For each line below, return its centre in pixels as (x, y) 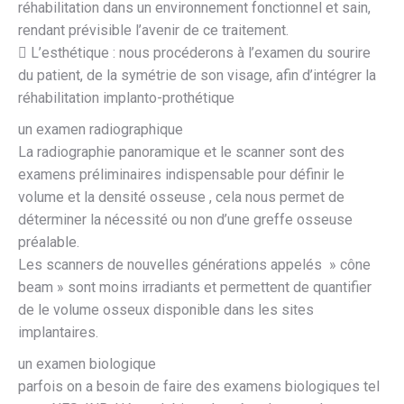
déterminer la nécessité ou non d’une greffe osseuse (185, 219)
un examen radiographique (101, 129)
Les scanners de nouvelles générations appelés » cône (194, 264)
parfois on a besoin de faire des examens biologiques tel (199, 386)
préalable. (49, 242)
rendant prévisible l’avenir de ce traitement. (153, 30)
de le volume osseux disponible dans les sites (166, 309)
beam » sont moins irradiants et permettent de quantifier (195, 287)
